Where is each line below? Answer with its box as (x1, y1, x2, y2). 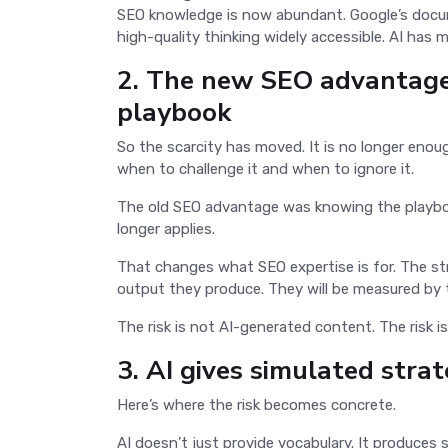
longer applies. (117, 219, 219, 238)
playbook (117, 93, 231, 130)
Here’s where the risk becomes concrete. (117, 395, 400, 414)
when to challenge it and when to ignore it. (117, 159, 418, 178)
